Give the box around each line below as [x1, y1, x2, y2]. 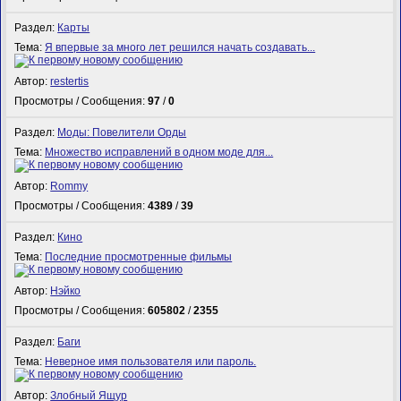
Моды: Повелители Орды [57, 125, 187, 139]
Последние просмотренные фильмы [45, 250, 233, 263]
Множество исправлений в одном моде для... [45, 145, 274, 158]
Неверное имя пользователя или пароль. [45, 354, 257, 368]
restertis [50, 75, 90, 89]
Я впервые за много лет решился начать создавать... [45, 40, 316, 54]
